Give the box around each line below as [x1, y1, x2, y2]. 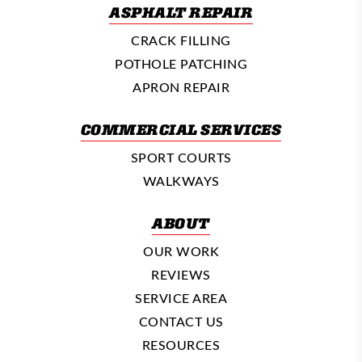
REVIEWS [151, 266, 211, 284]
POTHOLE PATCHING [115, 55, 247, 73]
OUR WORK [143, 242, 219, 260]
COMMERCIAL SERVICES [80, 121, 282, 138]
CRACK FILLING [131, 32, 231, 49]
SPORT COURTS [130, 149, 232, 166]
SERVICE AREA [135, 289, 227, 307]
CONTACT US [138, 313, 224, 330]
